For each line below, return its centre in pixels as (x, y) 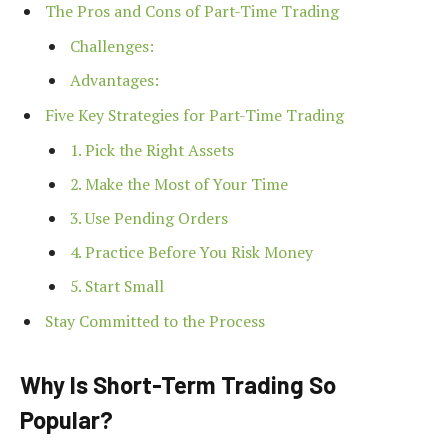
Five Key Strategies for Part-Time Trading (194, 114)
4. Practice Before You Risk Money (191, 251)
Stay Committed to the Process (155, 320)
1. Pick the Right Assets (152, 149)
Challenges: (112, 45)
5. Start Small (117, 285)
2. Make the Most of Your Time (179, 183)
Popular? (66, 420)
